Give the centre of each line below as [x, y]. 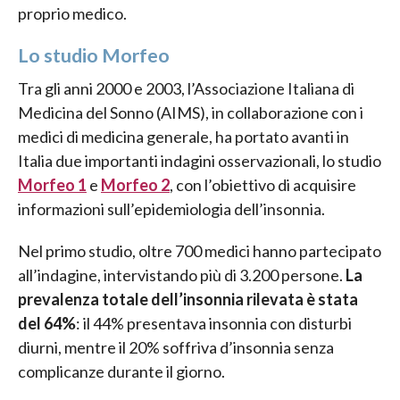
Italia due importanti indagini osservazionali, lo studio [200, 161]
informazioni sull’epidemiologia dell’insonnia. [171, 209]
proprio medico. [72, 13]
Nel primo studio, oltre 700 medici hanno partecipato [200, 251]
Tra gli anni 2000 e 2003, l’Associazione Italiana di [186, 89]
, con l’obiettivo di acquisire [263, 185]
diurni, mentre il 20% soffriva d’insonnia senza [176, 348]
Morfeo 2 [135, 185]
